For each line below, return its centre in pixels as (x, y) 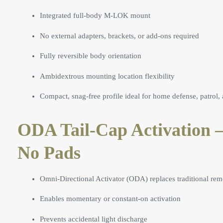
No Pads (49, 153)
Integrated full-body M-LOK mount (95, 16)
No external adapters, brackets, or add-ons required (119, 36)
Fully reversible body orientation (91, 56)
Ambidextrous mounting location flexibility (107, 76)
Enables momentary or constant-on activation (110, 199)
